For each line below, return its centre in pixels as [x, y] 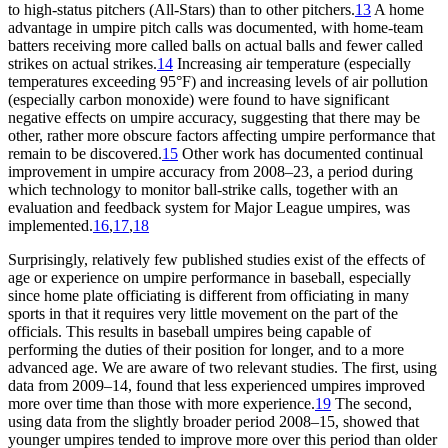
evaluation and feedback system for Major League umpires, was [209, 207]
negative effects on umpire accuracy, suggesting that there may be [214, 117]
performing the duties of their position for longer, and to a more [206, 349]
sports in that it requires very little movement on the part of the [203, 313]
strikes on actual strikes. [82, 63]
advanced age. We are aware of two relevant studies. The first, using [222, 367]
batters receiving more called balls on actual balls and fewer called [215, 45]
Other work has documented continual [300, 153]
